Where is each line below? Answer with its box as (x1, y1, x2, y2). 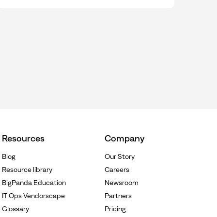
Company (105, 133, 145, 143)
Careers (105, 165, 129, 173)
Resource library (1, 165, 52, 173)
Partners (105, 191, 132, 200)
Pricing (105, 204, 126, 213)
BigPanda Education (1, 178, 66, 186)
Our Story (105, 152, 135, 160)
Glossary (1, 204, 29, 213)
